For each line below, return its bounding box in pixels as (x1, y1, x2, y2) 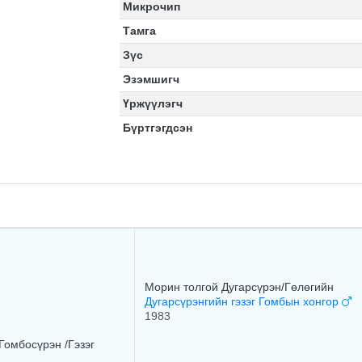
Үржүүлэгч (123, 97, 183, 110)
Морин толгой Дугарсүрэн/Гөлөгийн (145, 280, 334, 293)
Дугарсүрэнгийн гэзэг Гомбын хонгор (145, 295, 342, 308)
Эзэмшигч (123, 73, 180, 86)
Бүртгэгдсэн (123, 121, 193, 134)
